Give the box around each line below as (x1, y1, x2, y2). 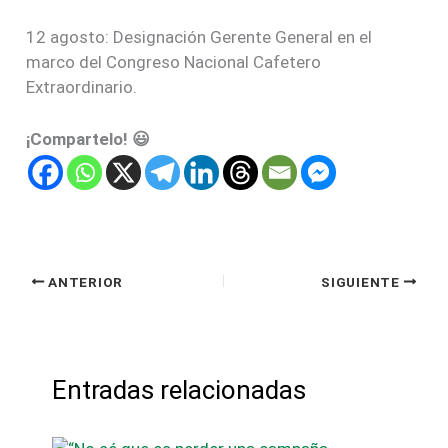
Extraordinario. (26, 76, 138, 97)
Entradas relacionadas (51, 375, 306, 405)
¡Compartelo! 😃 (26, 129, 151, 149)
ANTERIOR (44, 273, 123, 290)
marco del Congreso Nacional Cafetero (26, 51, 322, 72)
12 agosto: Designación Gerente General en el (26, 26, 373, 47)
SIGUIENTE (321, 273, 404, 290)
